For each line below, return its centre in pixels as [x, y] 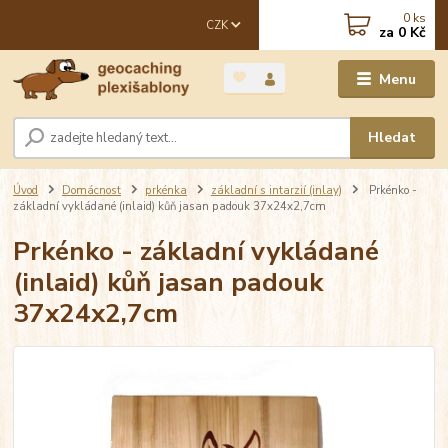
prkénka [165, 190]
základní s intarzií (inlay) [276, 190]
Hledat [392, 138]
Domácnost [91, 190]
